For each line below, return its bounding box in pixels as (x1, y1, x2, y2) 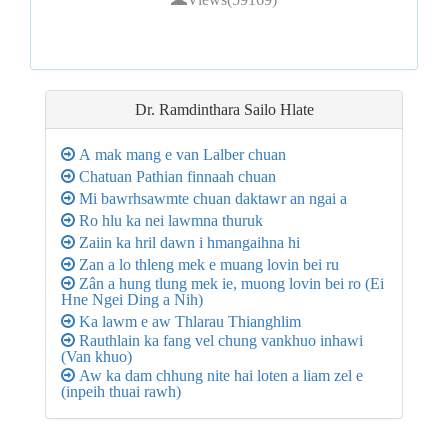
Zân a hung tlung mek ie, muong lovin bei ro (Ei (75, 275, 384, 292)
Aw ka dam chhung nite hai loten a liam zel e (75, 367, 363, 384)
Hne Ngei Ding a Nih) (61, 291, 203, 308)
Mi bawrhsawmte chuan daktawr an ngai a (75, 190, 347, 207)
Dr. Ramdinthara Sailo (134, 101, 276, 118)
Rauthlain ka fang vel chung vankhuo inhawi (75, 332, 363, 349)
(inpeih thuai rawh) (61, 383, 181, 400)
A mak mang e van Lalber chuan (75, 146, 286, 163)
